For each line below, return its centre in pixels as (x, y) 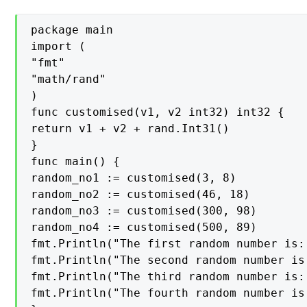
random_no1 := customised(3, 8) (134, 177)
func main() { (76, 161)
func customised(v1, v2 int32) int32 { (158, 112)
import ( (59, 46)
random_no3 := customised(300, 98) (144, 210)
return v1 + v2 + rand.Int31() (131, 128)
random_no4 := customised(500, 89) (144, 227)
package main (72, 29)
